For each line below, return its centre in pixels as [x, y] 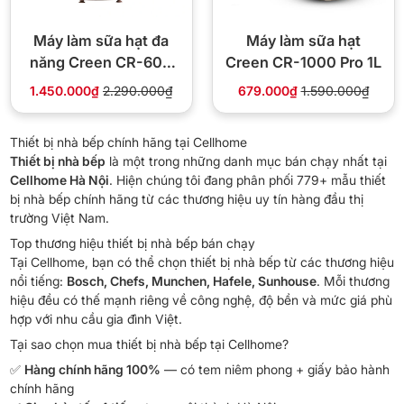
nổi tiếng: [38, 281]
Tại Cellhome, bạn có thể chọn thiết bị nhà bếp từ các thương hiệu [202, 262]
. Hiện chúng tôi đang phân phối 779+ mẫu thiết [247, 180]
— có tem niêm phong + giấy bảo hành [275, 369]
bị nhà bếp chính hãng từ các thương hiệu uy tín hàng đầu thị [186, 199]
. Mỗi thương [353, 281]
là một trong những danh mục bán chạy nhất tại [246, 161]
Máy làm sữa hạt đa [101, 41]
